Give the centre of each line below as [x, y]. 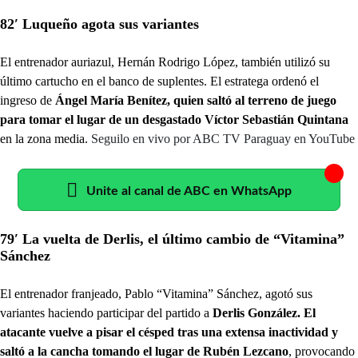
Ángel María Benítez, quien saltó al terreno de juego [194, 100]
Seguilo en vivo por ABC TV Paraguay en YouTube [223, 139]
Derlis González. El [264, 313]
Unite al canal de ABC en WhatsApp [189, 191]
